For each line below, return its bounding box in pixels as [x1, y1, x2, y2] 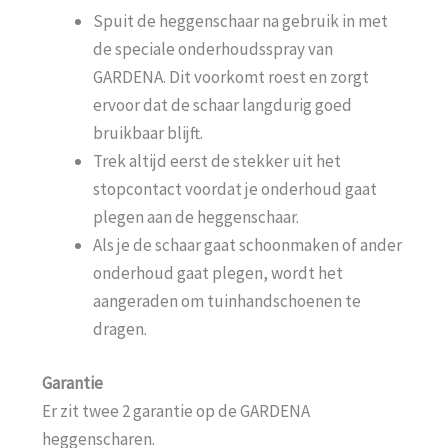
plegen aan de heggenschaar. [93, 206, 299, 229]
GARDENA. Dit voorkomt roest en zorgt [93, 66, 369, 89]
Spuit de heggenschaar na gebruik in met [93, 10, 388, 33]
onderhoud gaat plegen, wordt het [93, 262, 343, 285]
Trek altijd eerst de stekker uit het [93, 150, 341, 173]
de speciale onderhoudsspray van [93, 38, 333, 61]
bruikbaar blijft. [93, 122, 203, 145]
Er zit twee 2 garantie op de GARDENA [42, 399, 310, 422]
